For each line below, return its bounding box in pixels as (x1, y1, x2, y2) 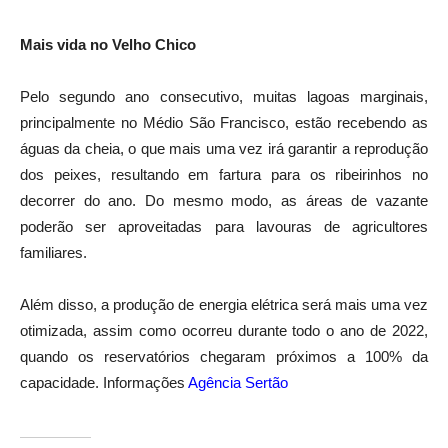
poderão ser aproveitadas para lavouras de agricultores (20, 217, 428, 235)
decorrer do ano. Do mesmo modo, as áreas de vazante (20, 191, 428, 209)
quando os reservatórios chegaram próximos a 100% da (20, 347, 428, 365)
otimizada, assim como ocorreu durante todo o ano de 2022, (20, 321, 428, 339)
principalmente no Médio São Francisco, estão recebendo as (20, 113, 428, 131)
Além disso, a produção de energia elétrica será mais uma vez (20, 295, 428, 313)
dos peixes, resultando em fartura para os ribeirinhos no (20, 165, 428, 183)
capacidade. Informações (20, 373, 188, 391)
